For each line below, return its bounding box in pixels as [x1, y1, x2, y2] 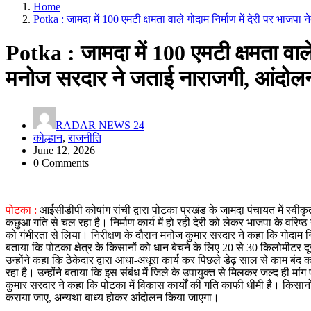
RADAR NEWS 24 [56, 119, 144, 131]
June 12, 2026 [33, 144, 95, 156]
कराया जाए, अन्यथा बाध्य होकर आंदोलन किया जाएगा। [6, 291, 219, 303]
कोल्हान [33, 131, 62, 144]
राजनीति [68, 131, 101, 144]
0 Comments [33, 156, 89, 169]
